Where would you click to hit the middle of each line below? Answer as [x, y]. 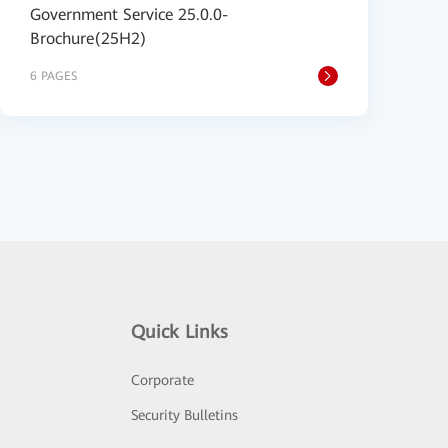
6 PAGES [53, 76]
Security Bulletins [185, 415]
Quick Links [180, 331]
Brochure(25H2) [88, 38]
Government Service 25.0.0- [129, 14]
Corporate [163, 380]
